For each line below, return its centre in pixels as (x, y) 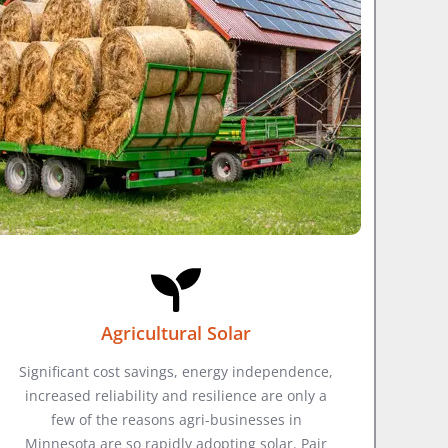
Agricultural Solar (176, 332)
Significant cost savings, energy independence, (176, 371)
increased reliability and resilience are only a (176, 395)
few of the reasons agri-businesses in (176, 419)
